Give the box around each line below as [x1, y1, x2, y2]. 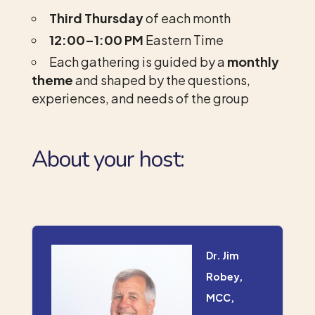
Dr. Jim [205, 248, 239, 262]
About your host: [31, 143, 184, 174]
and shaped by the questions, [72, 71, 250, 88]
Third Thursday [49, 9, 143, 26]
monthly [226, 53, 279, 70]
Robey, [205, 269, 243, 283]
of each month [143, 9, 231, 26]
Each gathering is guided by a [49, 53, 227, 70]
